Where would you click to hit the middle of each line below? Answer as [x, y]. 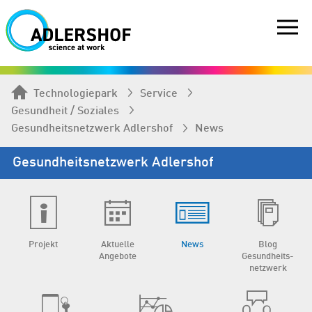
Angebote [117, 256]
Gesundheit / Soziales [65, 111]
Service [159, 94]
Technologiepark [76, 94]
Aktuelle [117, 244]
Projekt [43, 244]
